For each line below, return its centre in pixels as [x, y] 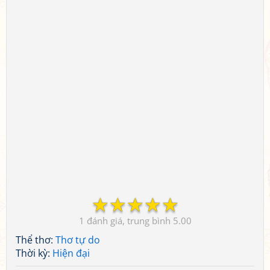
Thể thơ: [36, 240]
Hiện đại [71, 253]
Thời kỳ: [34, 253]
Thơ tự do [78, 240]
